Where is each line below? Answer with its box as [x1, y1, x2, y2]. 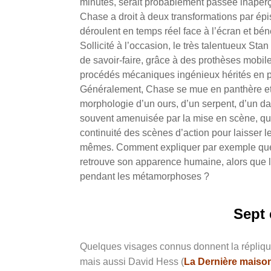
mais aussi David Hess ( [80, 256, 184, 267]
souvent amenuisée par [80, 113, 183, 123]
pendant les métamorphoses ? [80, 171, 209, 181]
